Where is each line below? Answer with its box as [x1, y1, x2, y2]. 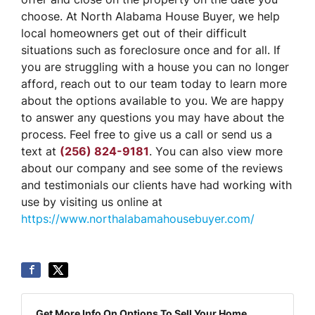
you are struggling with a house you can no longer [21, 59, 289, 74]
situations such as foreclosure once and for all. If [21, 42, 281, 57]
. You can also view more [149, 143, 283, 158]
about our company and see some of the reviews [21, 160, 283, 175]
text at [21, 143, 60, 158]
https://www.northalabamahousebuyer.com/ [21, 211, 255, 226]
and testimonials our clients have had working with [21, 177, 292, 192]
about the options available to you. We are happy [21, 93, 284, 108]
